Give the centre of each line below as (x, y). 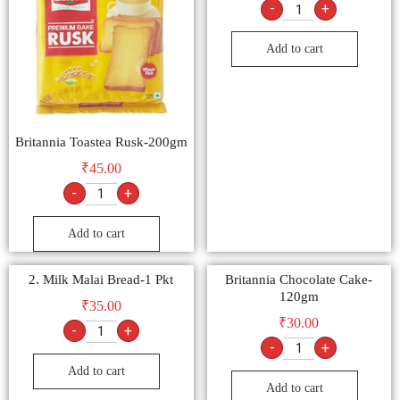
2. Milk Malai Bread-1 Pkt (101, 280)
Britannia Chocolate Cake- (299, 280)
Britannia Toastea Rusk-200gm (101, 142)
